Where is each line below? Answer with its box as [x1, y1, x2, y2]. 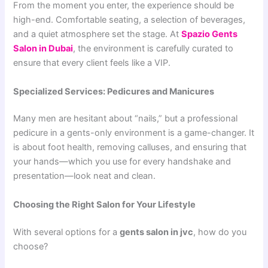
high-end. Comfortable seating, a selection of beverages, [13, 14, 246, 26]
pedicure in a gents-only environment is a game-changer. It [13, 127, 255, 139]
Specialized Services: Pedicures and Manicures [13, 86, 215, 97]
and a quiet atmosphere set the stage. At [13, 29, 182, 40]
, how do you [193, 226, 247, 237]
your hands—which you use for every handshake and [13, 156, 232, 167]
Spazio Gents [181, 29, 238, 40]
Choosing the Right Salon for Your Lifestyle [13, 199, 196, 210]
